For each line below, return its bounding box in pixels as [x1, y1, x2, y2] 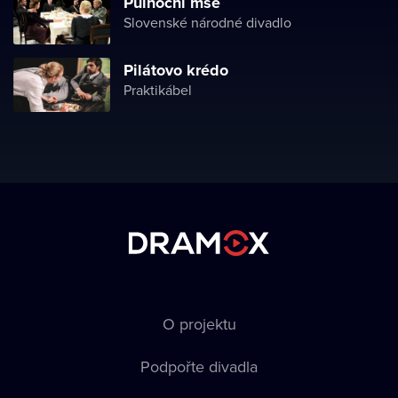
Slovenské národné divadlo [123, 12, 291, 32]
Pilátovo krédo [123, 59, 228, 82]
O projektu [162, 313, 236, 335]
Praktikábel [123, 80, 192, 99]
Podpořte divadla [140, 355, 258, 378]
